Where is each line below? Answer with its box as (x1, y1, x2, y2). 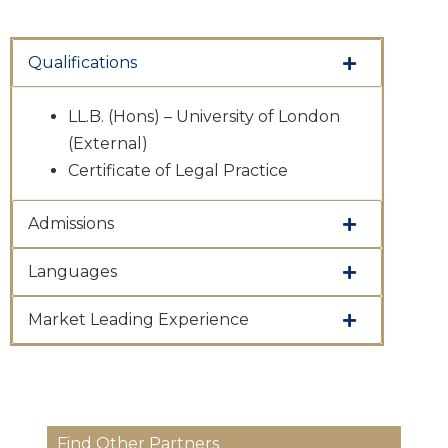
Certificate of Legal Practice (68, 161, 288, 180)
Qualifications (28, 53, 137, 72)
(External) (68, 134, 148, 153)
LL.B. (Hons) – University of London (68, 107, 340, 126)
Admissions (28, 214, 114, 233)
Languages (28, 262, 117, 281)
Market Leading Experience (28, 310, 249, 329)
